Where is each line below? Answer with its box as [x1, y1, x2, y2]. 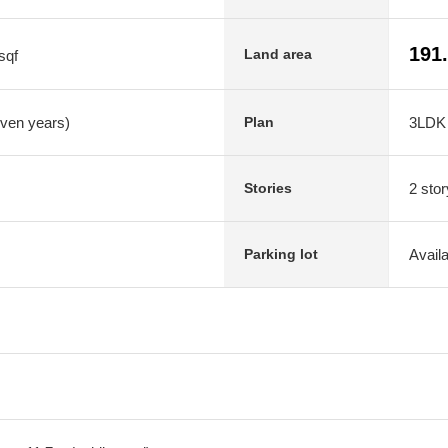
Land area [244, 45, 312, 62]
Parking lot [244, 246, 318, 262]
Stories [244, 180, 292, 196]
